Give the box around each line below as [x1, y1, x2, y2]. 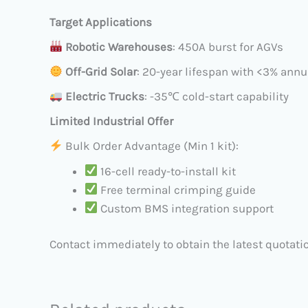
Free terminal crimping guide [98, 182, 256, 197]
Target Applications [49, 14, 152, 29]
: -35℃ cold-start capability [144, 89, 289, 104]
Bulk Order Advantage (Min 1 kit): [63, 139, 239, 153]
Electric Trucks [65, 89, 145, 104]
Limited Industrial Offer [49, 114, 173, 129]
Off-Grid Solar [65, 64, 137, 78]
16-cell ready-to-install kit [98, 164, 236, 178]
